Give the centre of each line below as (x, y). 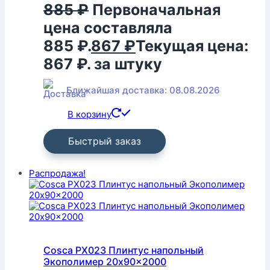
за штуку (128, 64)
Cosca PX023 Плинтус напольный (124, 250)
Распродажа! (57, 173)
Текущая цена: (192, 46)
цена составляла (108, 27)
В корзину (89, 114)
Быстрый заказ (105, 141)
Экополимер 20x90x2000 (105, 262)
